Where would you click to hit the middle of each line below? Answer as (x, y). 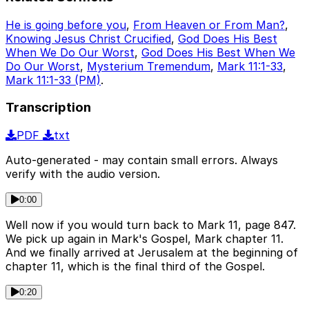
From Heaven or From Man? (209, 24)
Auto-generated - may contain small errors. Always (142, 160)
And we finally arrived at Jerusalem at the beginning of (152, 253)
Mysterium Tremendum (149, 66)
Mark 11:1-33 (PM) (53, 80)
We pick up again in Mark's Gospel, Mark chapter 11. (144, 239)
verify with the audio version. (83, 174)
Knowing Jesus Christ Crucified (88, 38)
